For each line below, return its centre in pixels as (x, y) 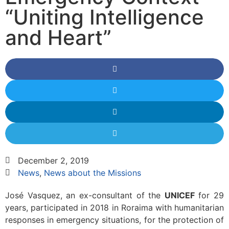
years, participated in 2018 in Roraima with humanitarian (114, 208)
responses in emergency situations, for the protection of (114, 220)
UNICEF (179, 195)
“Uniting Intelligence (105, 17)
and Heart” (58, 38)
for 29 (209, 195)
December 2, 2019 (53, 161)
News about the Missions (93, 173)
